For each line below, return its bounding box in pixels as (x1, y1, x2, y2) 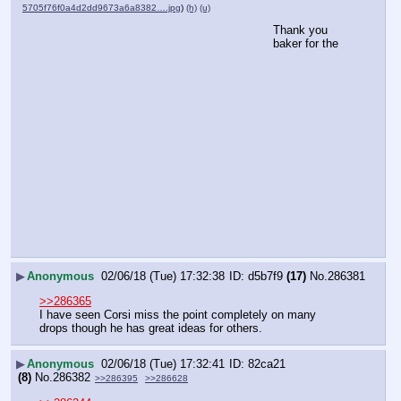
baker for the (273, 37, 338, 51)
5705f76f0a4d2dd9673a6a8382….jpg (22, 2, 181, 13)
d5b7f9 (248, 269, 283, 284)
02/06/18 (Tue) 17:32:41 (101, 357, 225, 371)
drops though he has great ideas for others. (39, 321, 262, 336)
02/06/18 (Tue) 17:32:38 (101, 269, 225, 284)
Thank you (273, 23, 328, 38)
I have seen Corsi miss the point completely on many (39, 308, 316, 322)
